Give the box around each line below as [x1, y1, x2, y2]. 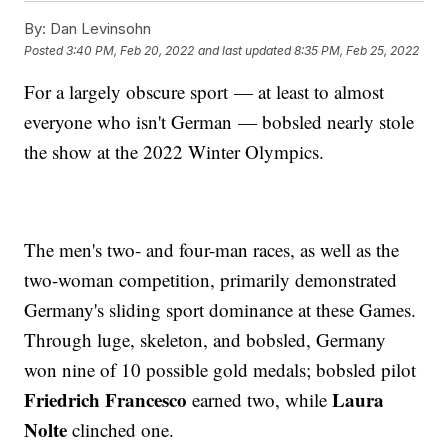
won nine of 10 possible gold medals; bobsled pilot [24, 357, 417, 383]
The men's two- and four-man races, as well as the [24, 237, 400, 263]
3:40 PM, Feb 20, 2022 [66, 42, 195, 58]
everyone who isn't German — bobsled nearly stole [24, 109, 415, 135]
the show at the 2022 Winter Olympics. [24, 139, 331, 165]
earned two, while [192, 387, 328, 413]
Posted [24, 42, 67, 58]
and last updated [198, 42, 292, 58]
